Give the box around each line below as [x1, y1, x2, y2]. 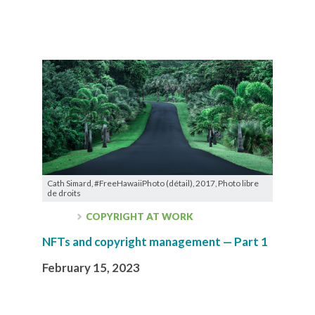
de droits [47, 187, 81, 198]
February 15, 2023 [42, 259, 140, 275]
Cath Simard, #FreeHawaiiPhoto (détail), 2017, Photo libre [47, 177, 259, 188]
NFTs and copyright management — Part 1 [42, 233, 268, 249]
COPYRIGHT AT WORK [84, 210, 194, 222]
